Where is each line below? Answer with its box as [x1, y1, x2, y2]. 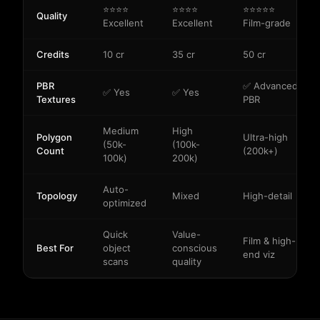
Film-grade [243, 17, 291, 29]
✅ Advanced [243, 80, 298, 91]
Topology [36, 190, 77, 201]
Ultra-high [243, 131, 288, 143]
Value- [172, 229, 201, 240]
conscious [172, 242, 217, 254]
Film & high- [243, 235, 296, 246]
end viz [243, 249, 275, 260]
